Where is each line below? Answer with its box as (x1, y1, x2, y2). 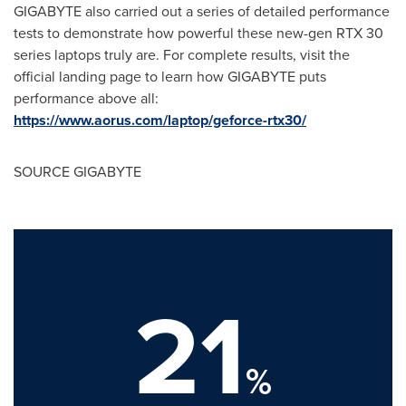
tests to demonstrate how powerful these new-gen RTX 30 (14, 22, 383, 43)
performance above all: (14, 87, 159, 108)
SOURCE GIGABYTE (14, 160, 141, 181)
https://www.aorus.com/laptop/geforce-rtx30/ (14, 109, 306, 130)
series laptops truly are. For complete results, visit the (14, 43, 350, 64)
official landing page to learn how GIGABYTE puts (14, 65, 326, 86)
